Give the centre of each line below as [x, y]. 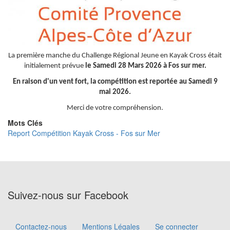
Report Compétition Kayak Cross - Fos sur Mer [84, 133]
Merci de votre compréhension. [115, 108]
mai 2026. [115, 92]
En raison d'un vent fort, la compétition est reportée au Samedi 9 [115, 82]
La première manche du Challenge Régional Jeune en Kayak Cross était [115, 56]
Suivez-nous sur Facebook [68, 195]
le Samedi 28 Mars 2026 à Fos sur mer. [146, 66]
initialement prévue [54, 66]
